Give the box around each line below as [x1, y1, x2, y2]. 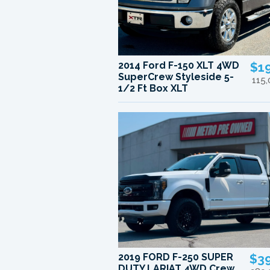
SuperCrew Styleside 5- [118, 71, 234, 83]
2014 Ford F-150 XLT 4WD [118, 59, 240, 71]
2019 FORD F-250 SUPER [118, 251, 234, 263]
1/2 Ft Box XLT [118, 82, 189, 94]
